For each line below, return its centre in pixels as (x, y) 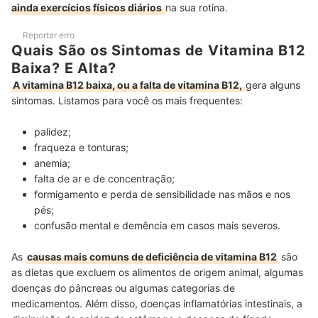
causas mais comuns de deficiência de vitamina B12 (152, 257)
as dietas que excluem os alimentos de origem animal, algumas (157, 273)
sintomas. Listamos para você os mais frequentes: (128, 101)
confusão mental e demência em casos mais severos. (159, 226)
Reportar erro (49, 35)
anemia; (54, 163)
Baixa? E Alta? (64, 68)
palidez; (54, 132)
